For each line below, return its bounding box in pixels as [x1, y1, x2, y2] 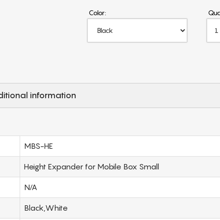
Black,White [24, 202, 68, 213]
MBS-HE [24, 140, 53, 151]
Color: [88, 8, 106, 17]
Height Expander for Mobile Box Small [24, 161, 159, 171]
